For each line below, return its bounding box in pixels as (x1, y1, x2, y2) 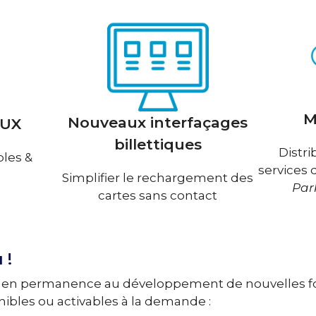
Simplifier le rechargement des (62, 171, 254, 186)
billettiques (114, 135, 202, 154)
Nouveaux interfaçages (68, 114, 248, 132)
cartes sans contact (98, 188, 218, 203)
